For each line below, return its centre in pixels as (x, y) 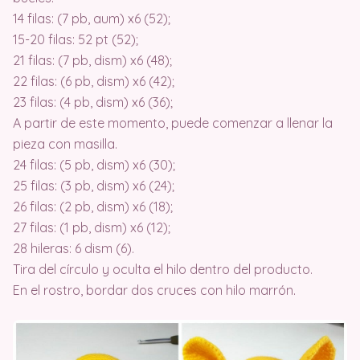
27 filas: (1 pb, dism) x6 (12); (92, 227)
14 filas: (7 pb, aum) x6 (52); (92, 18)
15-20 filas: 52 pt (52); (76, 39)
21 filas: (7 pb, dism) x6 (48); (92, 60)
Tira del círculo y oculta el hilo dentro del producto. (163, 269)
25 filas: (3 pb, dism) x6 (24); (94, 186)
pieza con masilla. (65, 144)
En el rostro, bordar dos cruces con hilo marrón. (154, 290)
